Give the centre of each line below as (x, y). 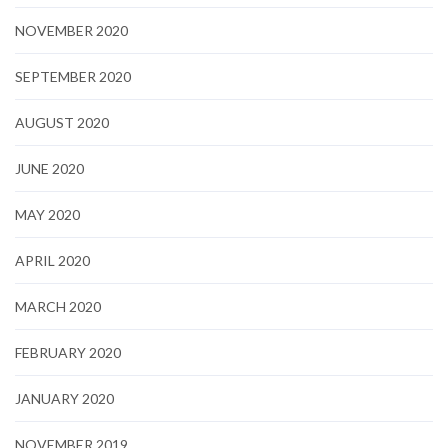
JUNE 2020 (49, 168)
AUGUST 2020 (62, 122)
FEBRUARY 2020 (68, 352)
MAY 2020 (47, 214)
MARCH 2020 (58, 306)
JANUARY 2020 (64, 398)
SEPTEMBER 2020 (73, 76)
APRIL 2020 (52, 260)
